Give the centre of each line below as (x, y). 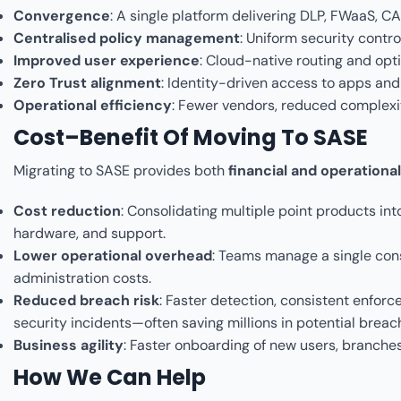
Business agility (68, 346)
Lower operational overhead (113, 256)
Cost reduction (67, 211)
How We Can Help (110, 378)
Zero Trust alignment (87, 83)
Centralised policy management (127, 38)
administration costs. (82, 278)
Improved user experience (107, 61)
